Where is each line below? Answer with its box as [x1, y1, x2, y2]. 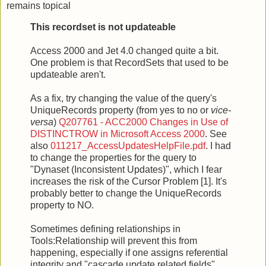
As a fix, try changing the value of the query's [30, 93, 217, 103]
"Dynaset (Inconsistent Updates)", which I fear [30, 164, 222, 175]
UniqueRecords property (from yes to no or [30, 104, 211, 115]
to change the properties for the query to [30, 152, 197, 163]
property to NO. [30, 199, 94, 210]
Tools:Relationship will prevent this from [30, 235, 197, 246]
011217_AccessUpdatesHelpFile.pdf [50, 140, 205, 151]
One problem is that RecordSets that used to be [30, 57, 229, 68]
